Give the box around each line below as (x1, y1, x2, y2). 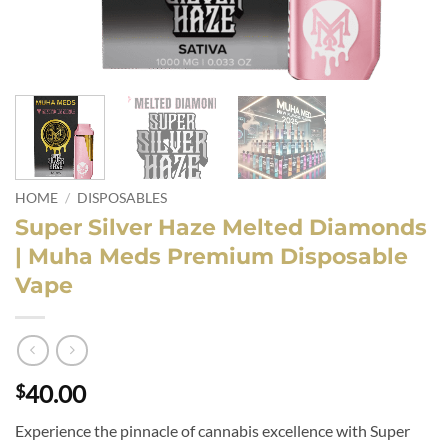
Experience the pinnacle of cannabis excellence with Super (15, 421, 410, 441)
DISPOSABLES (77, 189, 168, 206)
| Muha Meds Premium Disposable (15, 241, 408, 270)
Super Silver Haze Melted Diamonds (15, 212, 427, 241)
